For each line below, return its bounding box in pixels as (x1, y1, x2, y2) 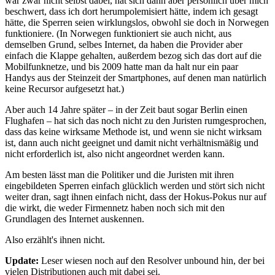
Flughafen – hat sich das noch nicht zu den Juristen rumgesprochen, (5, 115, 266, 126)
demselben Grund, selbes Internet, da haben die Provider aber (5, 39, 242, 50)
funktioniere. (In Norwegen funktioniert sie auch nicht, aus (5, 28, 231, 39)
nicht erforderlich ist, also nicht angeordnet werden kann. (5, 149, 225, 160)
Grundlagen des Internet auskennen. (5, 214, 144, 225)
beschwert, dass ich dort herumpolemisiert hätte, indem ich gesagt (5, 6, 258, 17)
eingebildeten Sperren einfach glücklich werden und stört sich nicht (5, 180, 265, 192)
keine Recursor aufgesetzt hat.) (5, 83, 124, 95)
